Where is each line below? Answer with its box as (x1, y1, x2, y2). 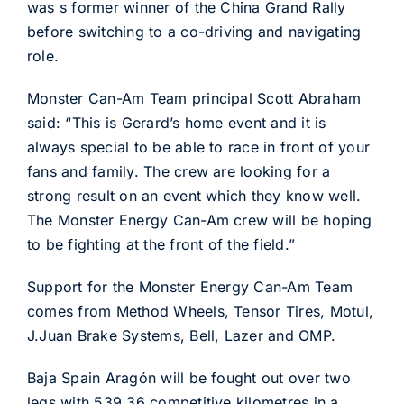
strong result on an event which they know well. (26, 187, 362, 205)
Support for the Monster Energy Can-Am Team (26, 278, 353, 296)
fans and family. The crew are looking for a (26, 162, 331, 180)
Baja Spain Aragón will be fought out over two (26, 369, 351, 387)
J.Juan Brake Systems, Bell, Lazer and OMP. (26, 326, 336, 344)
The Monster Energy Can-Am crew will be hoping (26, 211, 372, 229)
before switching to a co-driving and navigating (26, 23, 362, 41)
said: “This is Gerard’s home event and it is (26, 114, 326, 132)
